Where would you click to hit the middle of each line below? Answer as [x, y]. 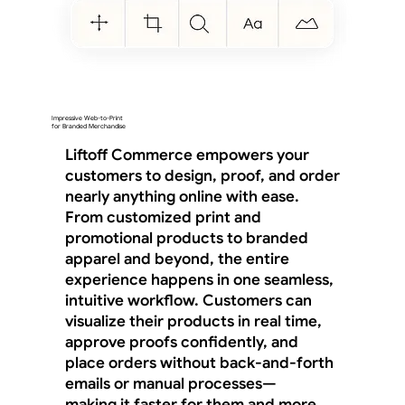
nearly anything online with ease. [182, 196]
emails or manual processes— [170, 383]
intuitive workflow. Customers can [188, 300]
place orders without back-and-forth [199, 363]
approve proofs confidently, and [181, 342]
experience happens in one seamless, [199, 279]
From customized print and [163, 217]
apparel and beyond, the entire [177, 259]
